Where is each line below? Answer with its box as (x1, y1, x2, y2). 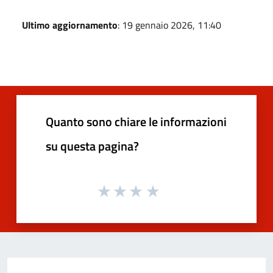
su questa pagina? (46, 136, 139, 155)
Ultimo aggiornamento (22, 17, 118, 32)
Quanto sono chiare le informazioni (46, 112, 227, 131)
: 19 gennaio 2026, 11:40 (118, 17, 221, 32)
